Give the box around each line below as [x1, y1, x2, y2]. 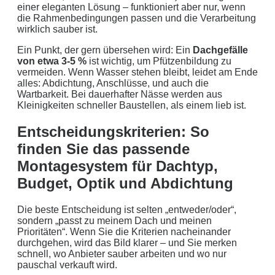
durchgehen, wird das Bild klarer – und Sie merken [17, 237, 237, 248]
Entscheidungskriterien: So [17, 123, 209, 140]
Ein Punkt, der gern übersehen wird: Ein [17, 44, 193, 55]
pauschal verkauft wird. [17, 259, 117, 270]
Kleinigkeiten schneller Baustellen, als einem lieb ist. [17, 99, 246, 110]
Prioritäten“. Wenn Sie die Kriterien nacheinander [17, 226, 231, 237]
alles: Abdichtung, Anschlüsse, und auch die [17, 77, 209, 88]
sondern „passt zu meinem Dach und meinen [17, 215, 212, 226]
